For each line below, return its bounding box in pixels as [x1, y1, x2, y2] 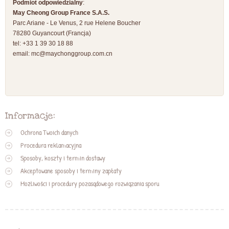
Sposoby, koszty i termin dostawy [20, 153, 105, 164]
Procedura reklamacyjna [20, 140, 81, 151]
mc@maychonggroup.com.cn [31, 50, 112, 58]
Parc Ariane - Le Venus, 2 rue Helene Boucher [13, 19, 141, 27]
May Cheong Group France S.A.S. [13, 9, 109, 17]
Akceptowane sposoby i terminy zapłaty [20, 166, 122, 176]
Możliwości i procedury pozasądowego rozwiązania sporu [20, 178, 159, 189]
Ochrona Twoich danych [20, 127, 78, 138]
